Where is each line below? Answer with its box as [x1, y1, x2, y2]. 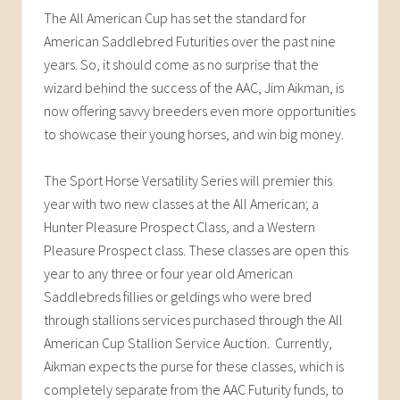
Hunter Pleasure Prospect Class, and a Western [44, 217, 315, 236]
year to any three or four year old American [44, 263, 293, 282]
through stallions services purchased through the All [44, 310, 343, 329]
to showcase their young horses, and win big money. [44, 124, 344, 143]
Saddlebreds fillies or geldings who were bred [44, 287, 312, 305]
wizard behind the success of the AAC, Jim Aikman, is [44, 78, 344, 96]
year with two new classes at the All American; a [44, 194, 319, 212]
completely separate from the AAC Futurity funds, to [44, 379, 344, 398]
